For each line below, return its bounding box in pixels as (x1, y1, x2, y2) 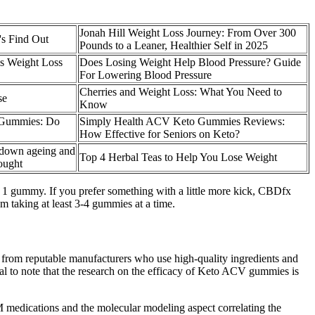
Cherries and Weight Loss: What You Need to (79, 85, 282, 98)
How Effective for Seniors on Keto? (79, 127, 240, 140)
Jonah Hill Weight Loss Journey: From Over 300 (79, 26, 296, 39)
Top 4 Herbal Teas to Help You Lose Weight (79, 150, 277, 163)
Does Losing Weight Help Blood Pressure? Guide (79, 56, 301, 68)
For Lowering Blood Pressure (79, 68, 212, 81)
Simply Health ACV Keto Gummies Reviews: (79, 115, 285, 127)
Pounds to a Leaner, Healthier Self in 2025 (79, 39, 268, 51)
